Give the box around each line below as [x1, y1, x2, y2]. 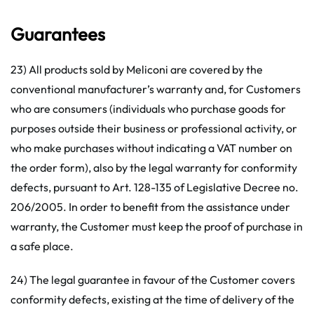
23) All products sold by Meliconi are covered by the [11, 62, 263, 76]
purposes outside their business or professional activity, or [11, 121, 297, 135]
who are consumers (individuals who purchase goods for [11, 102, 286, 116]
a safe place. [11, 239, 74, 253]
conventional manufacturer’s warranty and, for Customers [11, 82, 301, 96]
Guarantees [11, 22, 105, 46]
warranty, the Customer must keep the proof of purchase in [11, 219, 303, 233]
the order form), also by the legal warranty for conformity [11, 161, 297, 175]
